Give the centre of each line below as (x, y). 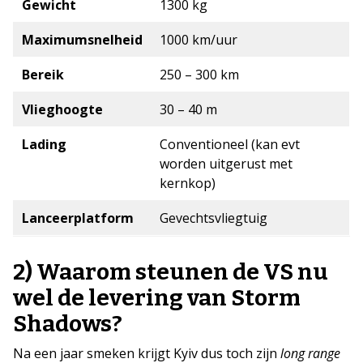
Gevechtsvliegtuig (213, 218)
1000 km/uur (198, 39)
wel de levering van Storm (157, 297)
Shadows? (68, 323)
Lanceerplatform (77, 218)
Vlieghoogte (62, 109)
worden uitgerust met (226, 163)
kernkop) (187, 183)
